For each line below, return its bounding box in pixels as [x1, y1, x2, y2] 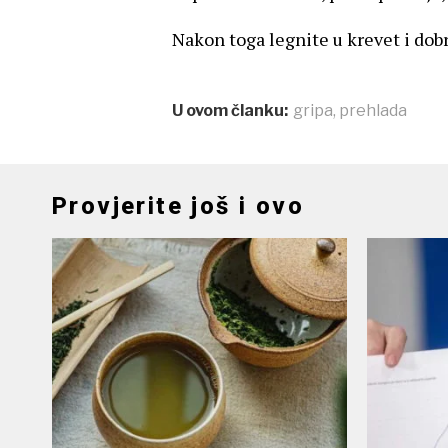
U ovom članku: [172, 101, 288, 120]
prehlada [339, 101, 407, 120]
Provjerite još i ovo [52, 192, 304, 220]
